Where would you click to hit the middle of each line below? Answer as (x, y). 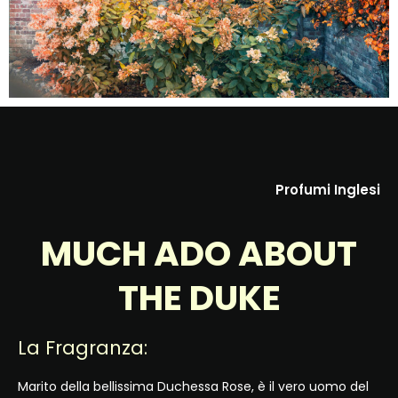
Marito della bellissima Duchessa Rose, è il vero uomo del (193, 387)
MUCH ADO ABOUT (199, 254)
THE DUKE (199, 298)
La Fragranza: (83, 348)
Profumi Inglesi (328, 189)
